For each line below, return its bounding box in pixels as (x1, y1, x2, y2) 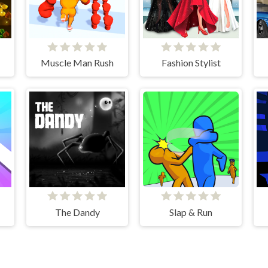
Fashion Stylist (161, 57, 221, 69)
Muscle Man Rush (41, 57, 114, 69)
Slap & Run (169, 206, 212, 218)
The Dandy (54, 206, 100, 218)
